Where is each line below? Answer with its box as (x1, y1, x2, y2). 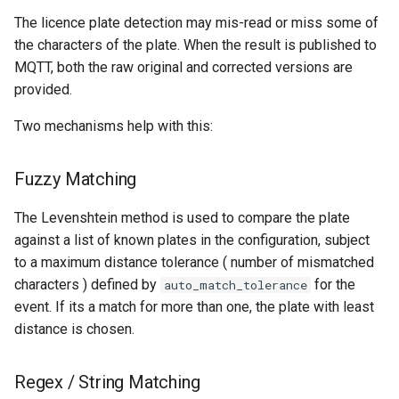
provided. (14, 81, 72, 98)
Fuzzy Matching (14, 168, 137, 190)
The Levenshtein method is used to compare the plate (14, 209, 350, 226)
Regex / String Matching (14, 371, 200, 393)
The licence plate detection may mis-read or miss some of (14, 14, 379, 31)
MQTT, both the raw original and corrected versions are (14, 59, 353, 76)
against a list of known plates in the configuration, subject (14, 232, 370, 248)
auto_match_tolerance (164, 277, 307, 293)
